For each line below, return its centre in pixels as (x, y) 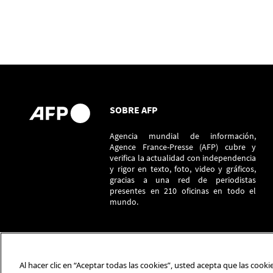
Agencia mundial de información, (183, 136)
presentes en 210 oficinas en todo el (183, 191)
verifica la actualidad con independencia (183, 158)
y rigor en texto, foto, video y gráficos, (183, 169)
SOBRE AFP (134, 110)
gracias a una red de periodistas (183, 180)
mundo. (125, 202)
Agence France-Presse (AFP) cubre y (183, 147)
